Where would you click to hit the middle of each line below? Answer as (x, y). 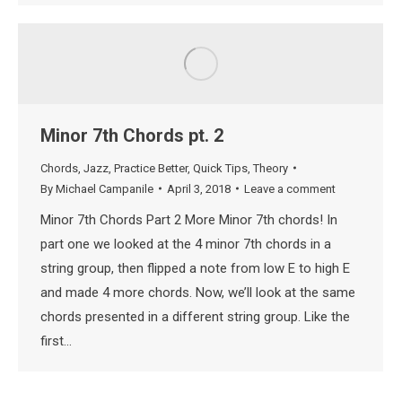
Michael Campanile (105, 188)
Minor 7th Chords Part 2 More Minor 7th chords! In (189, 219)
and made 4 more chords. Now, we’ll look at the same (198, 292)
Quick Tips (220, 168)
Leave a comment (290, 188)
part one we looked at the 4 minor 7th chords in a (186, 244)
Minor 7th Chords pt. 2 (132, 135)
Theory (271, 168)
